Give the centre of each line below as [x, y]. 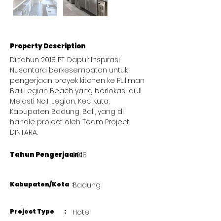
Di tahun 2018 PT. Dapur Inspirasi [66, 60]
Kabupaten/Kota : [42, 184]
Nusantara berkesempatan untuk [70, 70]
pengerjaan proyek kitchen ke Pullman [78, 81]
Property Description [48, 46]
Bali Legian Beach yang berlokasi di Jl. [77, 91]
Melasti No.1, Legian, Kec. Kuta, [61, 101]
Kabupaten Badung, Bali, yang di [68, 112]
